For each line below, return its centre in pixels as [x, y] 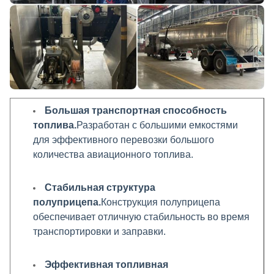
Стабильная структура [100, 187]
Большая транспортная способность [136, 110]
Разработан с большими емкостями [157, 125]
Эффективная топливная [106, 265]
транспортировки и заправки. [99, 231]
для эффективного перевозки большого [124, 140]
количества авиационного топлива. [113, 154]
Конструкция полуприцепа [161, 202]
